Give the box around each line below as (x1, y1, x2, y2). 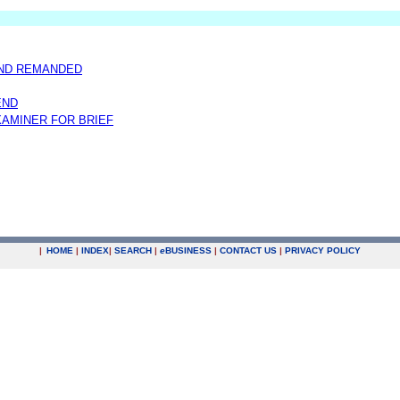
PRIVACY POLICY (285, 246, 361, 255)
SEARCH (114, 246, 152, 255)
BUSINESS (165, 246, 212, 255)
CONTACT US (220, 246, 277, 255)
